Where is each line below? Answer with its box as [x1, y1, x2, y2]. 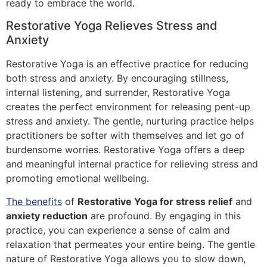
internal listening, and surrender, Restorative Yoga [6, 86, 230, 99]
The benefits [6, 195, 62, 207]
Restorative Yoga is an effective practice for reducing [6, 58, 249, 70]
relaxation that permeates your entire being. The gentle [6, 238, 255, 250]
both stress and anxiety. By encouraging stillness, [6, 72, 228, 85]
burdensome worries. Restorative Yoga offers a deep [6, 144, 245, 156]
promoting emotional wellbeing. [6, 172, 149, 185]
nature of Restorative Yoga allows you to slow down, [6, 252, 246, 265]
